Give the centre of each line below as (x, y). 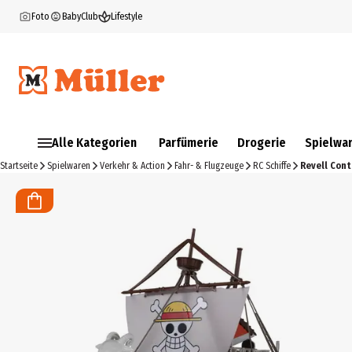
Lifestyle (126, 16)
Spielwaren (69, 166)
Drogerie (262, 143)
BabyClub (80, 16)
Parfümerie (189, 143)
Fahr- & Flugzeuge (209, 166)
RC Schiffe (272, 166)
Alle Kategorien (94, 143)
